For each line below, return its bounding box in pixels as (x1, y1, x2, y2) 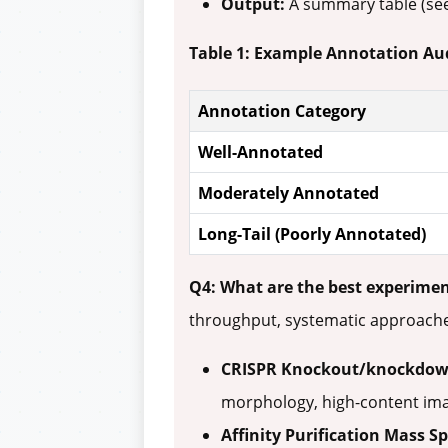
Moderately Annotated (198, 182, 379, 205)
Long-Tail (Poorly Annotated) (198, 223, 426, 246)
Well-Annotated (198, 141, 323, 164)
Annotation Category (198, 100, 366, 123)
